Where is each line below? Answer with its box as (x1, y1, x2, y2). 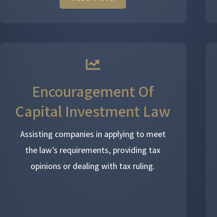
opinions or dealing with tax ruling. (31, 160, 155, 171)
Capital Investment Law (15, 100, 171, 121)
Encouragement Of (32, 80, 154, 101)
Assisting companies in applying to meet (20, 128, 166, 139)
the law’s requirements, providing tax (25, 144, 161, 155)
